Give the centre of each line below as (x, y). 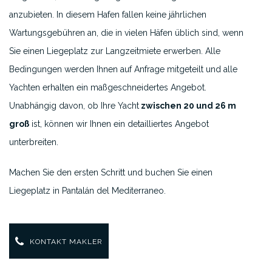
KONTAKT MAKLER (65, 242)
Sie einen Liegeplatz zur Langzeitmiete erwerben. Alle (115, 51)
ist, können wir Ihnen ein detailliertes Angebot (119, 124)
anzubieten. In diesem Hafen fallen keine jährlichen (108, 15)
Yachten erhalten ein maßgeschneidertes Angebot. (108, 87)
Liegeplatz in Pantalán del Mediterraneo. (87, 191)
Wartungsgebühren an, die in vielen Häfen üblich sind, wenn (126, 33)
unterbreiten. (34, 142)
